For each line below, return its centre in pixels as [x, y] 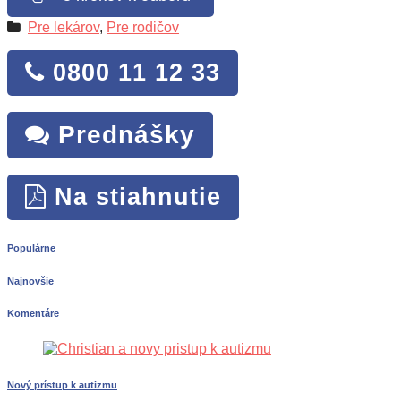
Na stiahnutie [134, 196]
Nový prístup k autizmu [62, 385]
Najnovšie [30, 281]
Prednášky [123, 134]
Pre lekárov [64, 27]
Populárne [31, 247]
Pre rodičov [143, 27]
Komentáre [33, 314]
